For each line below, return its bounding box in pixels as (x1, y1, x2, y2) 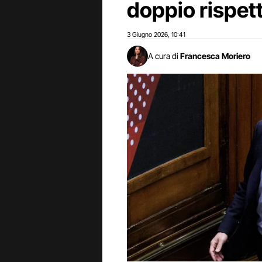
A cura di (148, 51, 178, 61)
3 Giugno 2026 (127, 30, 168, 39)
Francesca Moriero (180, 51, 250, 61)
